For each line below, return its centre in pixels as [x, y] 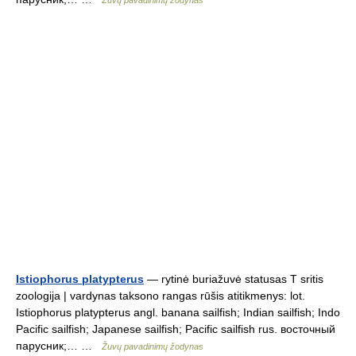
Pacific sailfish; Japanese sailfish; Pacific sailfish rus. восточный [176, 329]
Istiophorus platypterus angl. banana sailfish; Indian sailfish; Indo [178, 312]
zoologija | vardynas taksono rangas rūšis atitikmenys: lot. [161, 296]
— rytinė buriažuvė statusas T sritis [234, 279]
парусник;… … [59, 346]
